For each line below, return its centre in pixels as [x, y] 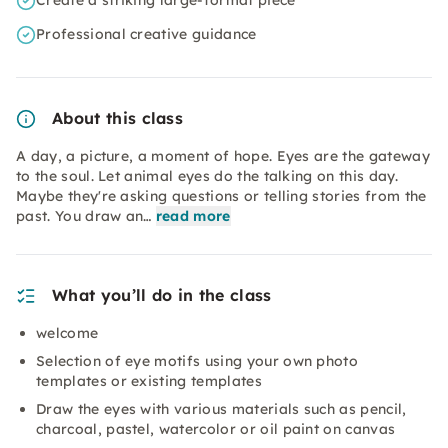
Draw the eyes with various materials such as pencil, [221, 409]
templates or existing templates [149, 381]
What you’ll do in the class [162, 295]
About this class [118, 118]
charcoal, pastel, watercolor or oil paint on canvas [216, 429]
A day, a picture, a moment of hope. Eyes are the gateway [223, 156]
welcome [67, 333]
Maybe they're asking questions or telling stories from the [221, 196]
